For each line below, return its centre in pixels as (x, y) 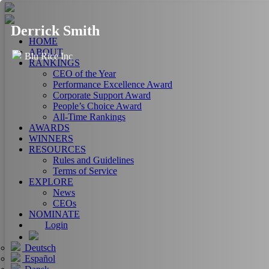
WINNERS (51, 138)
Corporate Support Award (102, 95)
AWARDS (49, 128)
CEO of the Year (84, 74)
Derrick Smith (55, 30)
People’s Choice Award (97, 106)
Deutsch (39, 248)
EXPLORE (51, 182)
